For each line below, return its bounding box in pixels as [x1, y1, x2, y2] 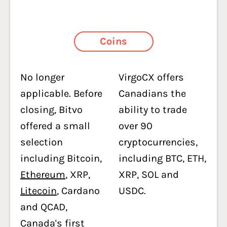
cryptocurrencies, [119, 136, 198, 148]
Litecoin [20, 185, 57, 197]
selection [20, 136, 63, 148]
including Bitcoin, [20, 153, 102, 164]
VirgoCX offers [119, 71, 184, 83]
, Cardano [57, 185, 100, 197]
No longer [20, 71, 64, 83]
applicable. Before [20, 88, 102, 99]
